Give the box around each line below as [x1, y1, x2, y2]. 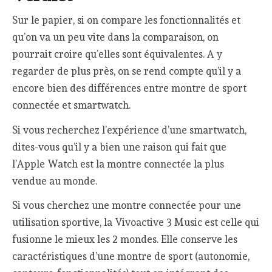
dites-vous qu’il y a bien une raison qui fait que [12, 140, 227, 153]
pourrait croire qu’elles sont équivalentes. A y [12, 48, 223, 61]
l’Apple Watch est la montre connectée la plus [12, 157, 225, 170]
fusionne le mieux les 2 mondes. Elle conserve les [12, 233, 238, 246]
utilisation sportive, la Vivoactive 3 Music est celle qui [12, 216, 260, 229]
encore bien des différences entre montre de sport [12, 82, 247, 95]
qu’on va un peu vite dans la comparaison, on [12, 31, 219, 44]
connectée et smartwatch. [12, 99, 131, 112]
